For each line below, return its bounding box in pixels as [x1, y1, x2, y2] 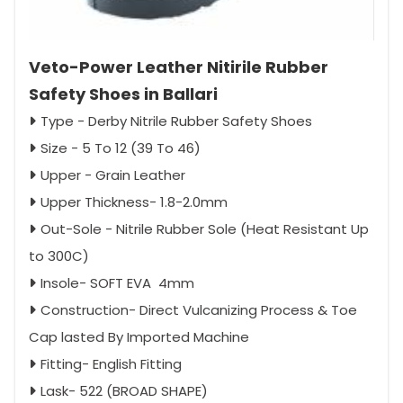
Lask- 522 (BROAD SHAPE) [40, 381, 208, 400]
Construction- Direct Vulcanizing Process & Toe [40, 300, 357, 319]
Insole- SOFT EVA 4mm [40, 273, 194, 292]
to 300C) [29, 246, 89, 265]
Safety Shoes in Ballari [29, 82, 218, 105]
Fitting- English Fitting [40, 354, 182, 373]
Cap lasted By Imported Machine [29, 327, 249, 346]
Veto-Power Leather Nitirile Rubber [29, 55, 328, 78]
